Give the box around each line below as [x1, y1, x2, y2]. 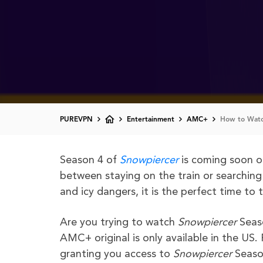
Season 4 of [60, 155, 120, 166]
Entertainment [127, 116, 174, 124]
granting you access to [60, 249, 173, 260]
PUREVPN [60, 116, 93, 124]
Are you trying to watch [60, 217, 178, 228]
